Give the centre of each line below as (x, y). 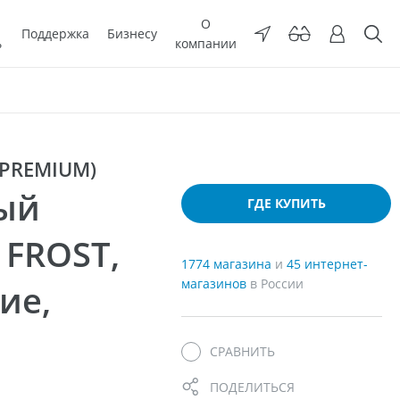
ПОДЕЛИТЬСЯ (252, 387)
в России (277, 283)
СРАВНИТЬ (242, 351)
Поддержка (55, 33)
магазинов (216, 283)
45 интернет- (327, 264)
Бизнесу (132, 33)
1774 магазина (228, 264)
